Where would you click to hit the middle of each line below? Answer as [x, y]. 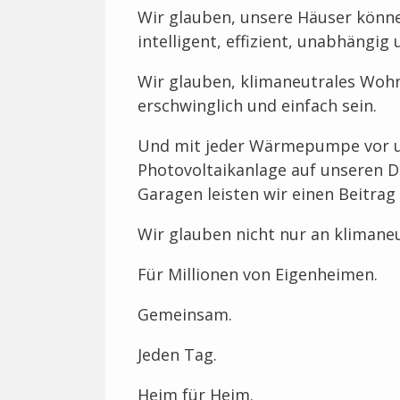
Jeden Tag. [177, 355]
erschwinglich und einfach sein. [257, 106]
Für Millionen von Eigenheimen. [258, 275]
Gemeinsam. [185, 315]
